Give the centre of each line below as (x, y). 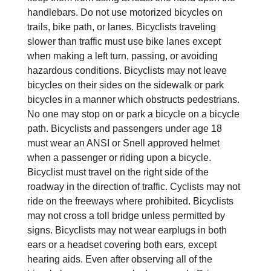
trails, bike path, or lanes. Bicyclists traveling (121, 27)
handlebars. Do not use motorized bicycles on (125, 12)
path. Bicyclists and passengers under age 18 (124, 128)
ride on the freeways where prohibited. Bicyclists (130, 201)
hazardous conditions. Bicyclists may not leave (127, 70)
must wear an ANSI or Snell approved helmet (123, 143)
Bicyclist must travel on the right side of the (118, 172)
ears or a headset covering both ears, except (122, 244)
